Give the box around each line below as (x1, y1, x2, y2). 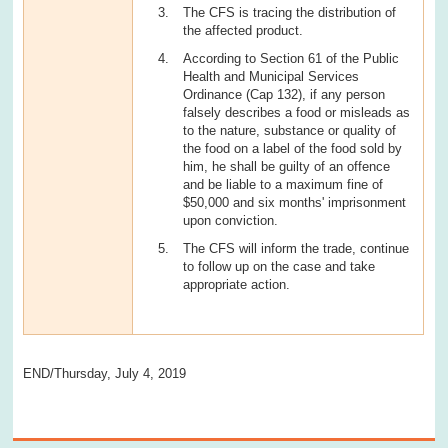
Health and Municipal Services (183, 68, 360, 84)
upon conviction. (183, 212, 279, 228)
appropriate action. (183, 276, 291, 292)
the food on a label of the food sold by (183, 140, 403, 156)
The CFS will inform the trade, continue (183, 240, 410, 256)
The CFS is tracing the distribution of (183, 4, 397, 20)
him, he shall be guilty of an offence (183, 158, 391, 174)
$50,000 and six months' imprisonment (183, 194, 407, 210)
